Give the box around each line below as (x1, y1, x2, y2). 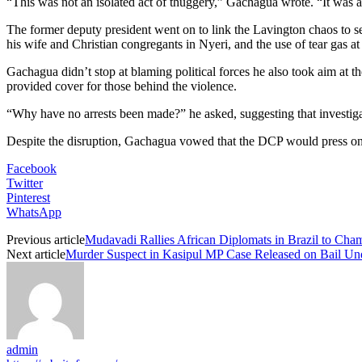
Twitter (6, 175, 43, 190)
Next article (6, 246, 65, 261)
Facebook (6, 161, 57, 175)
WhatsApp (6, 204, 61, 219)
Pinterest (6, 190, 50, 204)
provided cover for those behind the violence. (6, 78, 237, 93)
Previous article (6, 232, 85, 246)
